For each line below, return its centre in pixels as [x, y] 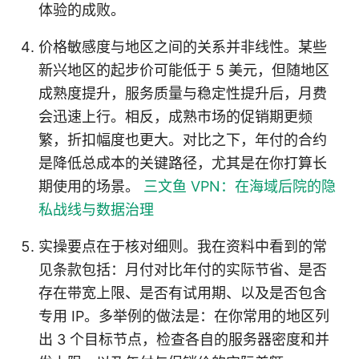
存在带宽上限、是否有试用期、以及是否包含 [183, 293]
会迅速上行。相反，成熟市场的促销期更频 [175, 117]
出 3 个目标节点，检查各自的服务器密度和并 [184, 340]
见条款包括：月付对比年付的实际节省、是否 [183, 270]
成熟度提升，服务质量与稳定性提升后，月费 [183, 94]
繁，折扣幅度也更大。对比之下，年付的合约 [183, 140]
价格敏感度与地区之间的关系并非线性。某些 [183, 47]
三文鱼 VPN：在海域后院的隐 [240, 187]
